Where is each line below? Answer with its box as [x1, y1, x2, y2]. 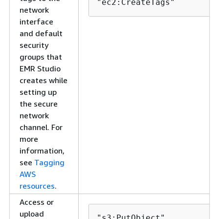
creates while [20, 75, 67, 85]
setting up [20, 87, 57, 97]
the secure [20, 99, 58, 109]
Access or [20, 197, 54, 207]
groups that [20, 52, 62, 62]
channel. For [20, 122, 63, 132]
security [20, 40, 48, 50]
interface [20, 17, 53, 26]
